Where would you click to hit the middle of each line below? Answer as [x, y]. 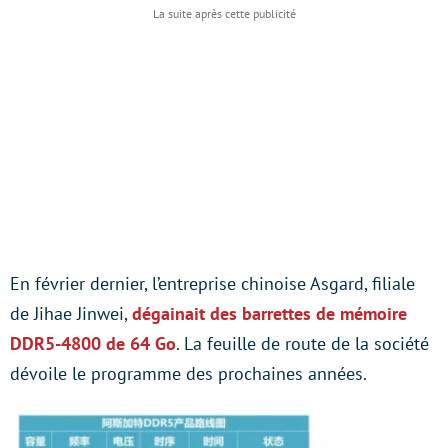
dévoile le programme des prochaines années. [188, 373]
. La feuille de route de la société [302, 343]
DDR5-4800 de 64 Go [93, 343]
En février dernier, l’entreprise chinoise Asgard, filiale [212, 283]
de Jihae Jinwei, [71, 313]
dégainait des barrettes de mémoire [269, 313]
